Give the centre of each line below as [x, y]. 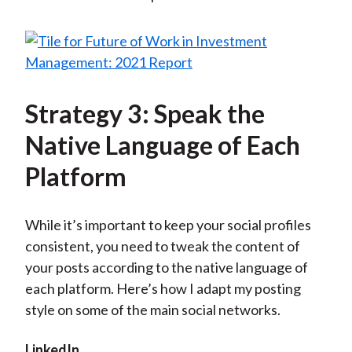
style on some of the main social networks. [152, 310]
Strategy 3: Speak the [145, 114]
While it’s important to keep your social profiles [168, 225]
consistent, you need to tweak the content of [162, 246]
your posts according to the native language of [166, 268]
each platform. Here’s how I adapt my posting [163, 289]
